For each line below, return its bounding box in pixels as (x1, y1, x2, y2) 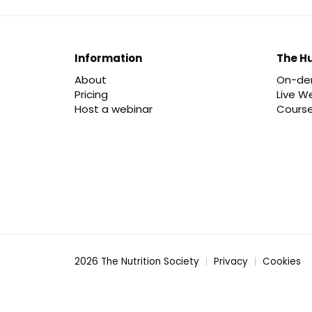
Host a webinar (75, 102, 153, 117)
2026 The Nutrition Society (75, 254, 199, 268)
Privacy (214, 254, 248, 268)
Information (75, 51, 142, 66)
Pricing (75, 87, 108, 102)
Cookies (263, 254, 301, 268)
